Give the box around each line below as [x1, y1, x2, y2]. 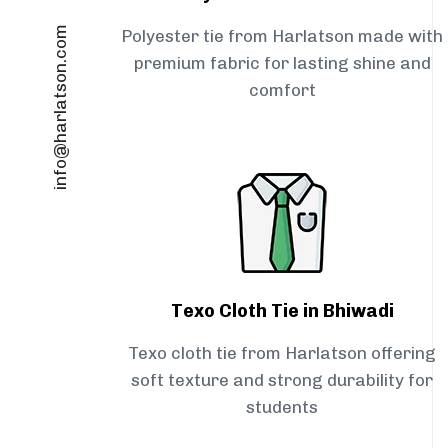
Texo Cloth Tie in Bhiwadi [170, 300, 394, 323]
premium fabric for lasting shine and [133, 53, 431, 74]
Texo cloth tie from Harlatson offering [128, 343, 436, 364]
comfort [248, 80, 316, 101]
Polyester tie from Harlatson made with [121, 26, 443, 47]
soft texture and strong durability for [131, 370, 433, 391]
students [246, 397, 318, 418]
